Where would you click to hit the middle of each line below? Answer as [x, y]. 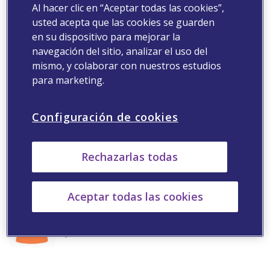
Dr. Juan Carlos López [77, 171]
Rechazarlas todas [130, 157]
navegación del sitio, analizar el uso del [120, 51]
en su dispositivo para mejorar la [106, 37]
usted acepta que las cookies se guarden [124, 22]
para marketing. [68, 80]
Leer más [46, 95]
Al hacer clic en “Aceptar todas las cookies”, [128, 8]
